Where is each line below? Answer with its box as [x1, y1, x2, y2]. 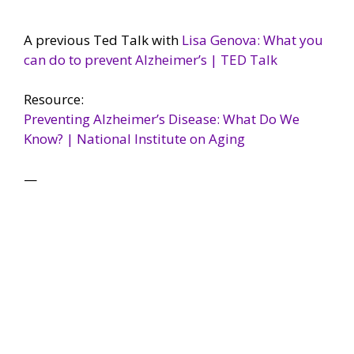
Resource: [24, 90, 84, 109]
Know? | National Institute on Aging [24, 130, 245, 149]
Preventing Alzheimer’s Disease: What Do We [24, 110, 299, 129]
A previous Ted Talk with [24, 30, 182, 49]
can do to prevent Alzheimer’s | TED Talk [24, 50, 277, 69]
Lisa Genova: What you [182, 30, 323, 49]
